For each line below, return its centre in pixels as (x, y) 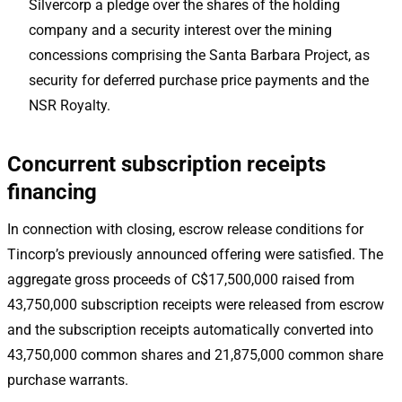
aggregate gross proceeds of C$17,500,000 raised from (181, 279)
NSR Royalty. (70, 105)
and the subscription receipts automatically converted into (190, 329)
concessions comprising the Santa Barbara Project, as (199, 55)
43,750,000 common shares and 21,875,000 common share (195, 354)
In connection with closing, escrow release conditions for (185, 229)
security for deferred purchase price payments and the (199, 80)
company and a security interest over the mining (180, 30)
